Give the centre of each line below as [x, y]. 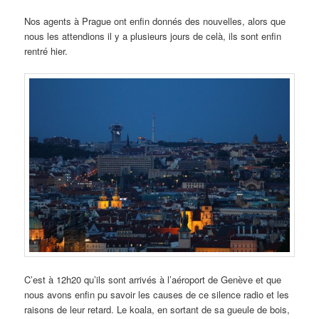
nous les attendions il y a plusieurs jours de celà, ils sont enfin [153, 36]
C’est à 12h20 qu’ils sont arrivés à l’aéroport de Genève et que [153, 280]
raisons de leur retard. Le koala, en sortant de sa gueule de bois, [157, 310]
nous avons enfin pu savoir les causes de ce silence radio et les [157, 295]
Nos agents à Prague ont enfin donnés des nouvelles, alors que [155, 21]
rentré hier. [46, 51]
